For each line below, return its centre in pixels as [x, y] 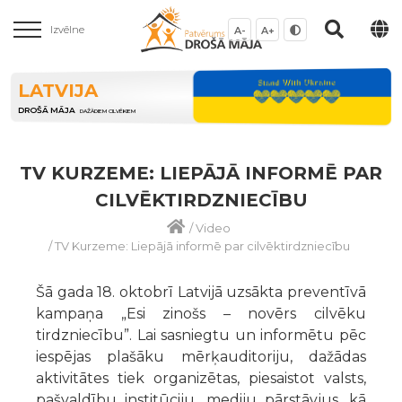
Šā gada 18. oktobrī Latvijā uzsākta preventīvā [201, 292]
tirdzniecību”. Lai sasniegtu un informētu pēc [201, 335]
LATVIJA [58, 91]
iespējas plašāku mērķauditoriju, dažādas [201, 356]
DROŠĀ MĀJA [47, 110]
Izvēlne [68, 30]
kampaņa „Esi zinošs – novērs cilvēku [201, 313]
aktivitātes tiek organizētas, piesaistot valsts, [201, 378]
